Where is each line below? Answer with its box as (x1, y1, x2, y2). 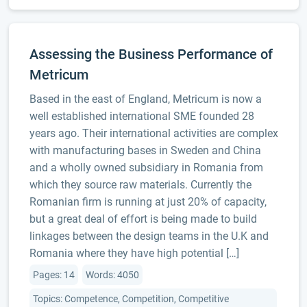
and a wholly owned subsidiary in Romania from (29, 161, 263, 174)
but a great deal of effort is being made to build (29, 212, 257, 225)
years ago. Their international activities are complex (29, 127, 278, 140)
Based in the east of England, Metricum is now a (29, 93, 262, 106)
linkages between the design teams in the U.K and (29, 230, 269, 243)
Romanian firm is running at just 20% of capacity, (29, 195, 267, 208)
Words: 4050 (85, 269, 139, 280)
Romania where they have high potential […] (29, 247, 239, 260)
